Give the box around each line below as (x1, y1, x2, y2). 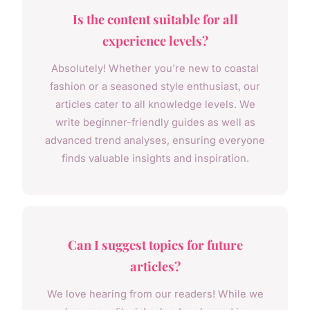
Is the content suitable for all (72, 10, 238, 28)
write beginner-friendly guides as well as (55, 116, 255, 129)
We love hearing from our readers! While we (46, 288, 264, 301)
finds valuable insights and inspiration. (61, 152, 249, 165)
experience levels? (102, 32, 208, 50)
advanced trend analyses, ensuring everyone (45, 134, 265, 147)
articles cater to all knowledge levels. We (55, 98, 255, 111)
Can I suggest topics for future (67, 236, 243, 254)
